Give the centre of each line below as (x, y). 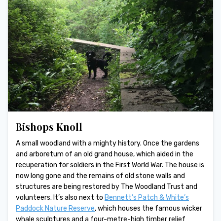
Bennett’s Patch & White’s (147, 198)
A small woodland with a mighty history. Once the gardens (108, 144)
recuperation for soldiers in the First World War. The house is (110, 165)
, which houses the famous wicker (148, 209)
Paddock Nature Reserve (55, 209)
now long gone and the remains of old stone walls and (100, 176)
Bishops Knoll (49, 127)
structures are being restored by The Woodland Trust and (107, 187)
